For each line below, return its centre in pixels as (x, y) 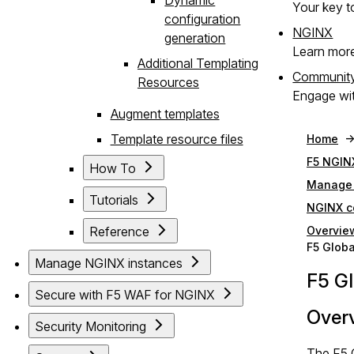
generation (195, 38)
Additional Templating (198, 63)
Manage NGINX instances (109, 263)
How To (113, 168)
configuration (203, 19)
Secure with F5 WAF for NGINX (125, 294)
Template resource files (177, 139)
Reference (120, 231)
